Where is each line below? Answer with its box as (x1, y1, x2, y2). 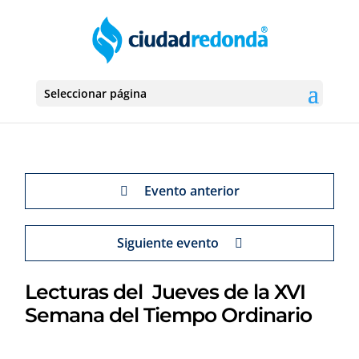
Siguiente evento (116, 234, 219, 252)
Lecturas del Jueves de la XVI (25, 280, 306, 304)
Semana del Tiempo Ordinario (25, 303, 313, 327)
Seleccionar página (43, 86, 147, 101)
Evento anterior (143, 182, 240, 200)
